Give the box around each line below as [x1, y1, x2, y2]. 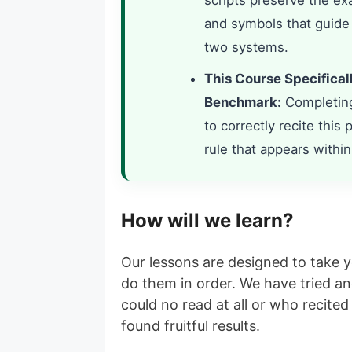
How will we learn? [121, 209, 295, 232]
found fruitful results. [121, 317, 261, 334]
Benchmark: [203, 94, 281, 110]
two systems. [203, 39, 288, 55]
